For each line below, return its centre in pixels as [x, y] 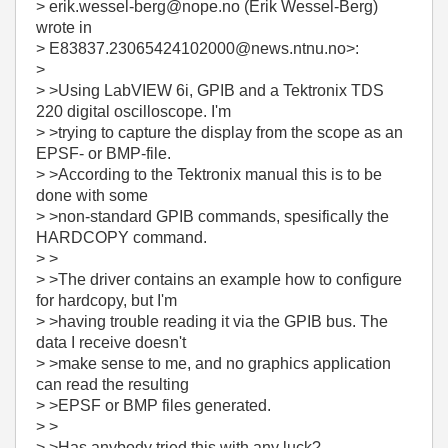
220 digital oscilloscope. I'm [133, 111]
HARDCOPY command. [121, 237]
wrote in [64, 27]
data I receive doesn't [111, 342]
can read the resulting [112, 384]
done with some [92, 195]
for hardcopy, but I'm [106, 300]
